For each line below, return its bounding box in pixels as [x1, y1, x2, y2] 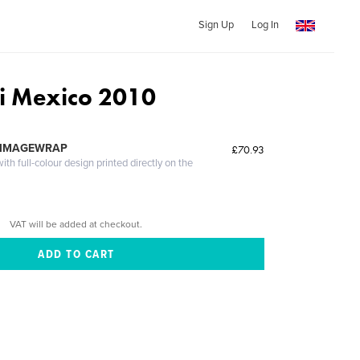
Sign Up [198, 18, 234, 31]
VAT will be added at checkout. [10, 218, 143, 230]
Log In [251, 18, 279, 31]
